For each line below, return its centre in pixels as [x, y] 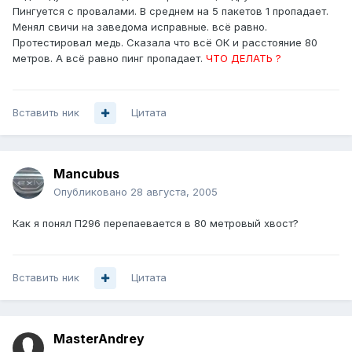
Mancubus [86, 174]
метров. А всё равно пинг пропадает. [108, 59]
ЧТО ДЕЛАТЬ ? [242, 59]
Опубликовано [92, 192]
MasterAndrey [99, 339]
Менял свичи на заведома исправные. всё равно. [140, 27]
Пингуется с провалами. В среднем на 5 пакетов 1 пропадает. [170, 11]
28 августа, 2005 [174, 192]
